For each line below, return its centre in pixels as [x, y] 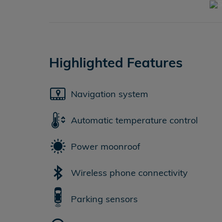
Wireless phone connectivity [129, 172]
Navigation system [110, 94]
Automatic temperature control [134, 120]
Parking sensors [104, 199]
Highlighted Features [116, 62]
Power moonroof [106, 146]
